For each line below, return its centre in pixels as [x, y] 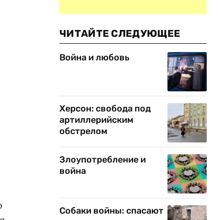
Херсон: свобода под [105, 109]
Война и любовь [95, 57]
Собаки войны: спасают [111, 211]
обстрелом [83, 131]
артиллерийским [96, 120]
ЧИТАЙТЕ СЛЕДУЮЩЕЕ [120, 33]
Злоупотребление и [103, 160]
